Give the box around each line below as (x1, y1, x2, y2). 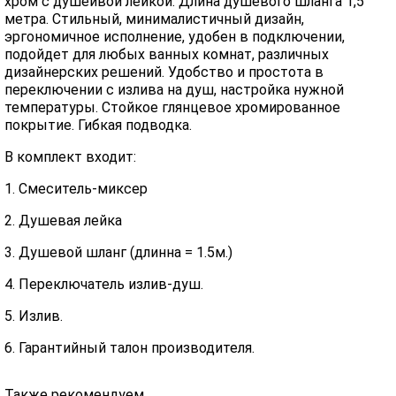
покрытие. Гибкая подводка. (4, 117, 192, 133)
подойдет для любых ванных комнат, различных (4, 46, 329, 63)
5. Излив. (4, 308, 63, 324)
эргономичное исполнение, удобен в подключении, (4, 28, 345, 45)
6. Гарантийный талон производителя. (4, 339, 255, 356)
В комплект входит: (4, 148, 136, 165)
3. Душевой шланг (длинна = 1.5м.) (4, 244, 232, 261)
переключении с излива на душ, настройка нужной (4, 81, 344, 98)
